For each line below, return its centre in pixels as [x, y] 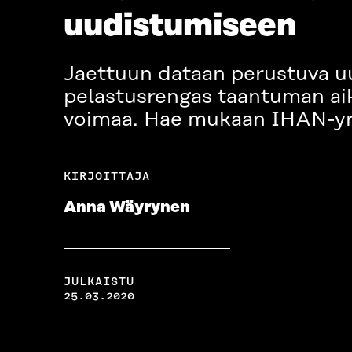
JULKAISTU [99, 282]
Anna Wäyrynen [126, 208]
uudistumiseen [180, 26]
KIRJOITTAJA [106, 176]
